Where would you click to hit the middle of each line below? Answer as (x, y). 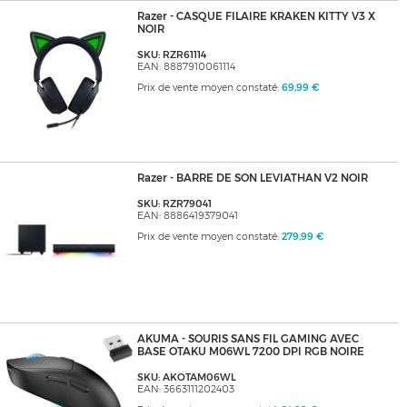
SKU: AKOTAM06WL (186, 378)
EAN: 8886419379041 (187, 216)
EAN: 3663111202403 (185, 390)
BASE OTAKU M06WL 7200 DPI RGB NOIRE (250, 352)
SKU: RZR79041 (174, 204)
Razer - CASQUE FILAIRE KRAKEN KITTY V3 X (256, 17)
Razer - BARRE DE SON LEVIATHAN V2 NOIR (252, 179)
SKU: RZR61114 (171, 55)
